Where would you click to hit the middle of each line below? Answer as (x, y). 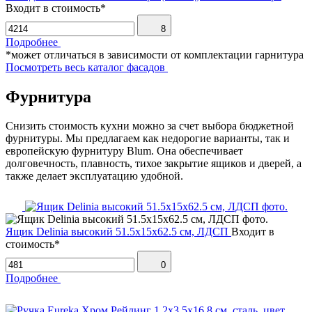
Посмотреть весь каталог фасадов (85, 67)
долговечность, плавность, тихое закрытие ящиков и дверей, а (154, 164)
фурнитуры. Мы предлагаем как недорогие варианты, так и (148, 139)
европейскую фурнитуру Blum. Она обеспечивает (124, 151)
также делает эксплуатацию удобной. (94, 176)
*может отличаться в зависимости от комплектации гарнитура (155, 54)
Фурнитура (48, 96)
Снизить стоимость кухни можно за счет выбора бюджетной (150, 126)
